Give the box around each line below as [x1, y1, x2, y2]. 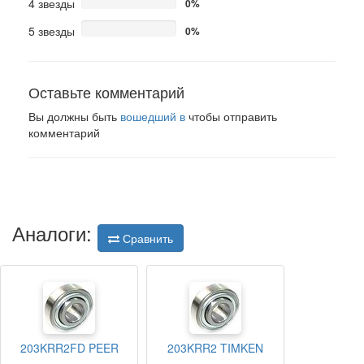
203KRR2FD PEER [19, 340, 119, 357]
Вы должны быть [28, 108, 120, 124]
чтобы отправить [185, 108, 277, 124]
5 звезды [28, 23, 75, 39]
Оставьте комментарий [28, 81, 184, 102]
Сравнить [119, 230, 173, 247]
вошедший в [120, 108, 185, 124]
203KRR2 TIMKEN [167, 340, 263, 357]
